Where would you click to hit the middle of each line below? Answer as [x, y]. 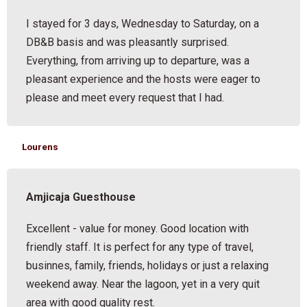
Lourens [40, 146]
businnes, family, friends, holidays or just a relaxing [148, 265]
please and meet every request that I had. [125, 97]
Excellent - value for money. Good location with [138, 228]
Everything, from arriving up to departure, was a [138, 60]
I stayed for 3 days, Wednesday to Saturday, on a [143, 23]
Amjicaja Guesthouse [81, 197]
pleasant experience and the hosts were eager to [144, 79]
